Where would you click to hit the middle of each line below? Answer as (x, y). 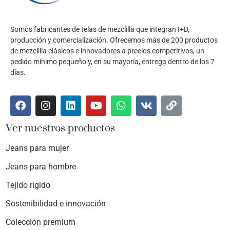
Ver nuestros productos (60, 128)
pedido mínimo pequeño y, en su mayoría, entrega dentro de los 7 (112, 61)
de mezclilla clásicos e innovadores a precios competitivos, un (107, 51)
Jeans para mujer (37, 148)
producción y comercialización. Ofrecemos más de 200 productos (114, 40)
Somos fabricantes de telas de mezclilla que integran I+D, (100, 29)
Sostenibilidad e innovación (56, 204)
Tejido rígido (28, 185)
